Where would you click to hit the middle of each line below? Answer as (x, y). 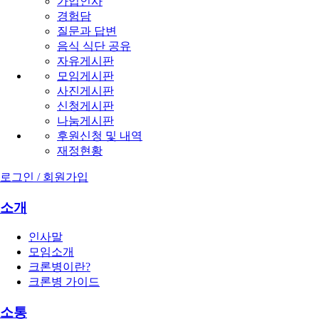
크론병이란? (59, 267)
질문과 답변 (87, 31)
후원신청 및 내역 (100, 135)
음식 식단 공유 (94, 46)
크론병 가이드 (64, 282)
